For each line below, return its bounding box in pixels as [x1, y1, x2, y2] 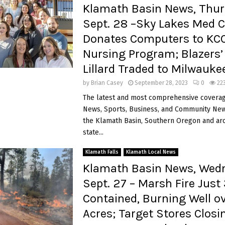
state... [82, 128, 103, 137]
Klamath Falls [85, 149, 119, 155]
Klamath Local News [126, 149, 176, 155]
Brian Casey [90, 79, 123, 86]
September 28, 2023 [134, 79, 188, 86]
